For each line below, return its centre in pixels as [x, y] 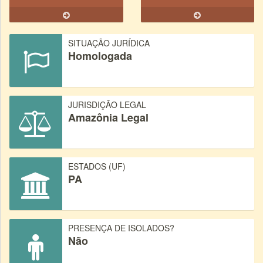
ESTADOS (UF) [97, 166]
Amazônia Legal [108, 117]
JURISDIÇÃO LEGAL [107, 104]
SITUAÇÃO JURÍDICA [109, 43]
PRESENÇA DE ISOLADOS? [121, 228]
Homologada [100, 56]
